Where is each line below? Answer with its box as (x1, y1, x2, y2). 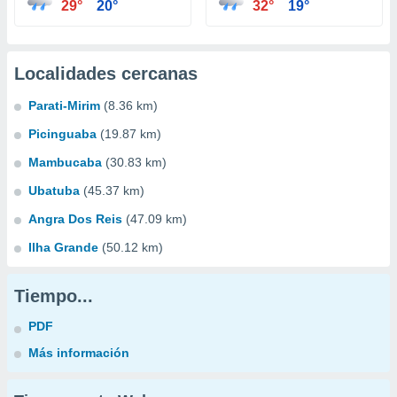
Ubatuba (28, 183, 80, 198)
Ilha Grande (28, 240, 98, 254)
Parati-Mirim (28, 98, 100, 113)
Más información (28, 346, 129, 360)
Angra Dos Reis (28, 212, 122, 226)
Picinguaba (28, 127, 97, 141)
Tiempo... (14, 286, 93, 306)
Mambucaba (28, 155, 102, 169)
